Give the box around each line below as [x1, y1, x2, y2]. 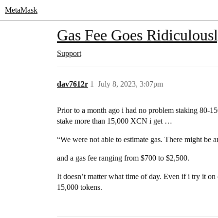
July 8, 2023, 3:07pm [98, 80, 163, 88]
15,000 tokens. [57, 183, 102, 191]
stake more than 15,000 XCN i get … [57, 117, 172, 125]
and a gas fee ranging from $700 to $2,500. [57, 154, 189, 162]
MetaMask [5, 6, 37, 14]
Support [57, 49, 81, 57]
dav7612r [57, 80, 88, 88]
